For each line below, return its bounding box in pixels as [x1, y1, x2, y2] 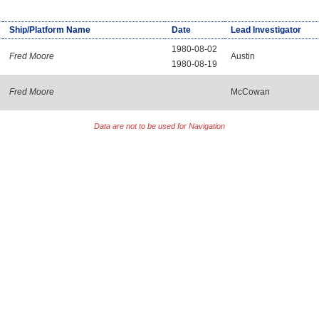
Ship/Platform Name [9, 24, 90, 35]
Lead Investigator [230, 24, 301, 35]
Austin [230, 51, 255, 61]
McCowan [230, 86, 270, 97]
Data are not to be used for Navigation [94, 122, 225, 131]
